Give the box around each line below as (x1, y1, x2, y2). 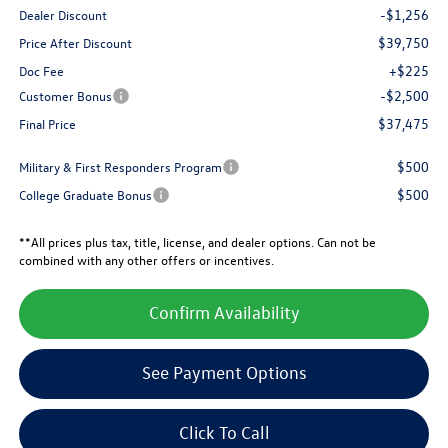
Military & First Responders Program (18, 158, 222, 176)
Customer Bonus (18, 87, 112, 105)
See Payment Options (141, 362, 307, 384)
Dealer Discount (18, 6, 107, 24)
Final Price (18, 115, 76, 133)
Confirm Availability (148, 302, 300, 324)
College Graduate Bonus (18, 186, 152, 204)
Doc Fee (18, 62, 64, 80)
